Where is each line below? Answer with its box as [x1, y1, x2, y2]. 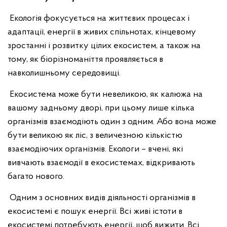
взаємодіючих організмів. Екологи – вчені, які [8, 144, 183, 154]
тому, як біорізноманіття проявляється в [8, 55, 163, 64]
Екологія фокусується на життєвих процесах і [8, 14, 190, 23]
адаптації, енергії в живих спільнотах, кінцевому [8, 27, 196, 37]
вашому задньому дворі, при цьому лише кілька [8, 103, 195, 113]
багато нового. [8, 172, 64, 181]
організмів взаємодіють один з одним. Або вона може [8, 117, 216, 127]
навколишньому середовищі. [8, 68, 121, 78]
